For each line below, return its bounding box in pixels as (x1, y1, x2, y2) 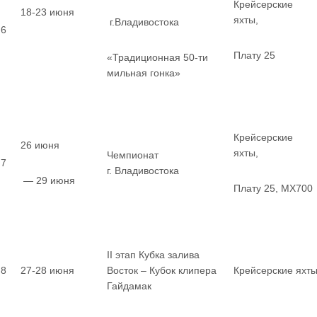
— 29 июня (21, 175, 75, 186)
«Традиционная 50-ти (107, 52, 208, 63)
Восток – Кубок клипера (107, 265, 217, 276)
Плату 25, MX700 (234, 183, 313, 194)
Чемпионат (107, 149, 158, 161)
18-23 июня (21, 6, 74, 18)
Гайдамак (107, 280, 151, 292)
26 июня (21, 139, 59, 151)
